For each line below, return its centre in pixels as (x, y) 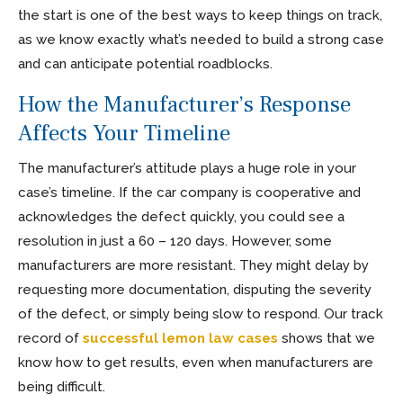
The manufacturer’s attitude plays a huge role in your (187, 168)
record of (50, 338)
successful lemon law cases (180, 338)
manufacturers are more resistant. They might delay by (193, 265)
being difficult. (62, 386)
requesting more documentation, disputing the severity (195, 289)
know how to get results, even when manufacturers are (196, 362)
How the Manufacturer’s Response (184, 104)
